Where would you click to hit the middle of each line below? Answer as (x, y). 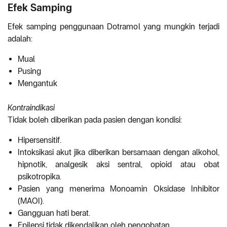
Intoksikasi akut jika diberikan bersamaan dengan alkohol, (119, 153)
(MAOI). (31, 201)
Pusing (29, 71)
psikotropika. (40, 177)
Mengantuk (37, 84)
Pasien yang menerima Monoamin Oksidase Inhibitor (119, 189)
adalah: (20, 39)
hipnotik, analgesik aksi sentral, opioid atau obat (119, 165)
